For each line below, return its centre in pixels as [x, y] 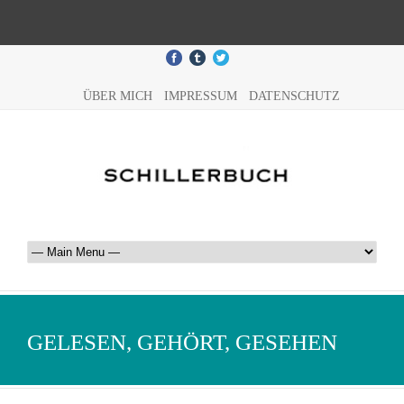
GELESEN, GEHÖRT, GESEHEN [182, 342]
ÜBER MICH [117, 96]
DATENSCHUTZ [294, 96]
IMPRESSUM [200, 96]
